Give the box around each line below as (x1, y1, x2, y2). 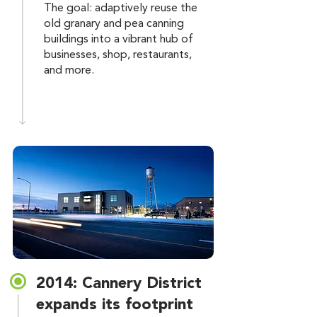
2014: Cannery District (36, 276, 202, 292)
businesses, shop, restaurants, (44, 50, 192, 61)
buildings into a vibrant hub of (44, 34, 193, 45)
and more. (44, 65, 94, 76)
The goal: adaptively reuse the (44, 3, 197, 14)
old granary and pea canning (44, 18, 184, 30)
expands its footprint (36, 297, 193, 313)
